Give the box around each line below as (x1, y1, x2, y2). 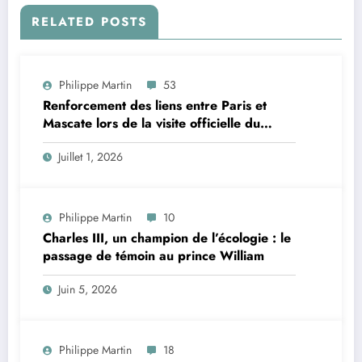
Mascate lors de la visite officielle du (43, 113, 260, 133)
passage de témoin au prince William (43, 246, 264, 265)
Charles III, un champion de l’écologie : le (43, 228, 291, 247)
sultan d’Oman (43, 131, 129, 150)
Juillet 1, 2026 (58, 148, 123, 165)
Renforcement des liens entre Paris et (43, 95, 267, 115)
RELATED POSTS (32, 12, 147, 31)
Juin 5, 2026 (58, 280, 117, 297)
